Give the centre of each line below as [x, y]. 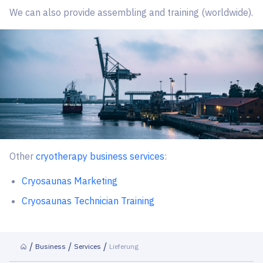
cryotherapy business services [100, 156]
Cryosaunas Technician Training [88, 200]
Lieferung [124, 246]
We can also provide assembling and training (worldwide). [131, 12]
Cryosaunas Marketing [69, 181]
